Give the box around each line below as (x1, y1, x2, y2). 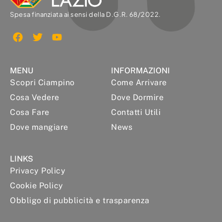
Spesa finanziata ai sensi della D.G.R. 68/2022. (10, 10, 161, 18)
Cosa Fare (10, 107, 50, 117)
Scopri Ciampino (10, 77, 75, 87)
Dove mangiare (10, 122, 68, 132)
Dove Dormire (111, 92, 164, 102)
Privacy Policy (10, 166, 65, 175)
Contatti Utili (111, 107, 161, 117)
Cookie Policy (10, 180, 63, 190)
